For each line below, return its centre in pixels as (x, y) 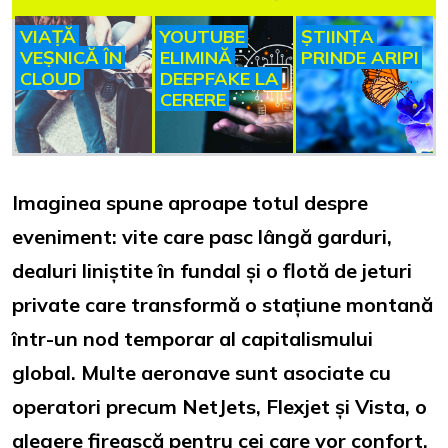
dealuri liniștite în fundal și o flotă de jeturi (212, 271)
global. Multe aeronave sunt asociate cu (201, 373)
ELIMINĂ (196, 57)
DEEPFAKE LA (220, 78)
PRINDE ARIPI (359, 57)
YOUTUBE (203, 36)
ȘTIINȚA (337, 36)
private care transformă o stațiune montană (222, 305)
